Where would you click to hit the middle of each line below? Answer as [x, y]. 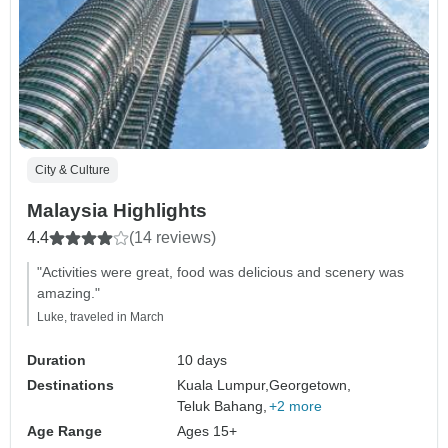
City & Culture [72, 170]
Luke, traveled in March [100, 317]
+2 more [296, 406]
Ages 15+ [207, 431]
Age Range [64, 431]
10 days [202, 360]
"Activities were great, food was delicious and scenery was [220, 272]
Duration [56, 360]
